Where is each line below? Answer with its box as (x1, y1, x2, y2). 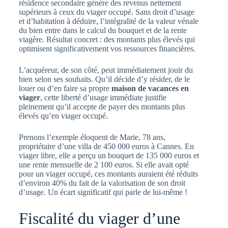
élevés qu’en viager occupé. (18, 111, 108, 121)
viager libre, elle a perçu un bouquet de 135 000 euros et (18, 151, 199, 160)
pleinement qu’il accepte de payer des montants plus (18, 102, 185, 111)
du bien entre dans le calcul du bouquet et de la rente (18, 26, 187, 35)
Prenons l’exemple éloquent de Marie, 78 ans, (18, 133, 165, 142)
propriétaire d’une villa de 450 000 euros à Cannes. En (18, 142, 194, 151)
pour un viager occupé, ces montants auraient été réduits (18, 169, 198, 179)
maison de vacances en (111, 84, 189, 93)
